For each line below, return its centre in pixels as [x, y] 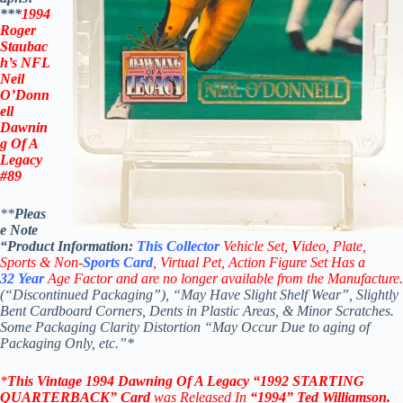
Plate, [349, 246]
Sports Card [118, 263]
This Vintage [46, 381]
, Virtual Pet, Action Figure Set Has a [259, 263]
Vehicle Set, [257, 246]
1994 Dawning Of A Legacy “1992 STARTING [225, 381]
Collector [193, 246]
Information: [97, 246]
